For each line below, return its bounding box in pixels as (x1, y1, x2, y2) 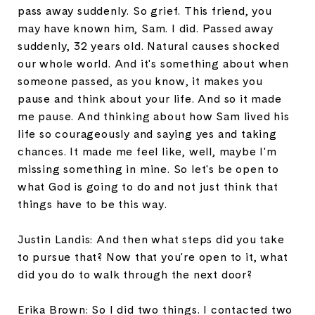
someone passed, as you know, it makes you (18, 73, 263, 89)
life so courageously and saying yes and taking (18, 126, 277, 141)
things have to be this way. (18, 196, 167, 212)
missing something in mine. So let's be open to (18, 161, 279, 176)
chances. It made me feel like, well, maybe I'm (18, 143, 277, 159)
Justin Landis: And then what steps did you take (18, 231, 285, 247)
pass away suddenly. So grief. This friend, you (18, 3, 272, 18)
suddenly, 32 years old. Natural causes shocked (18, 38, 280, 53)
